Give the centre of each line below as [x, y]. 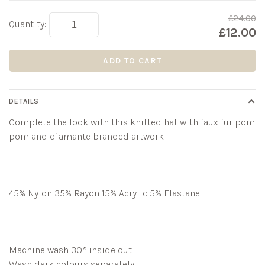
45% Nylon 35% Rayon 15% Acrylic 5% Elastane [104, 193]
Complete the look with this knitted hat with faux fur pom [132, 122]
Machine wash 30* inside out [70, 250]
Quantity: [28, 24]
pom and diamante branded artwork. [88, 136]
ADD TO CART [132, 61]
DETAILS [24, 101]
